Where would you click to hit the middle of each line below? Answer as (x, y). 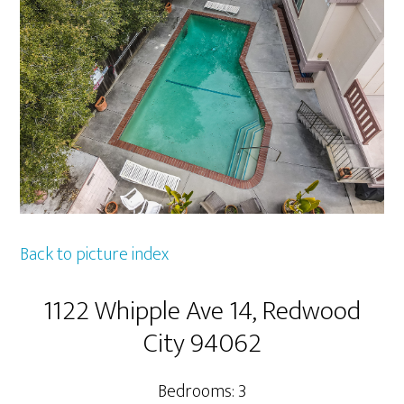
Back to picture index (95, 255)
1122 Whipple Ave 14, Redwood (202, 312)
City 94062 (202, 344)
